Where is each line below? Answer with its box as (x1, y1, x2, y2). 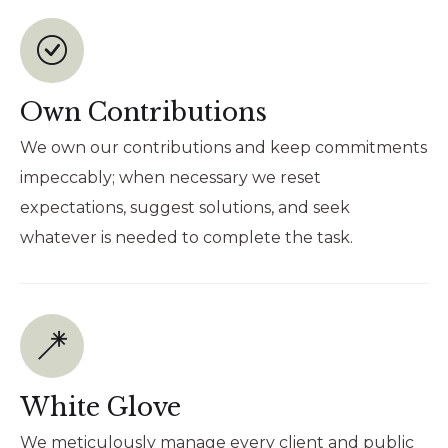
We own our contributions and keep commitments (20, 138, 427, 158)
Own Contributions (20, 97, 267, 129)
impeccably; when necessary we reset (20, 168, 321, 188)
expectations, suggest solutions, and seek (20, 198, 350, 218)
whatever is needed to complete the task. (20, 228, 353, 248)
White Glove (20, 392, 181, 424)
